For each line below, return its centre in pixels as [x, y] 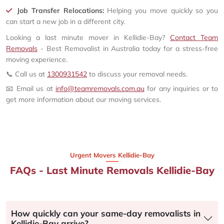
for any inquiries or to [181, 88]
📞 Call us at [26, 74]
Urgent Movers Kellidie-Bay [112, 155]
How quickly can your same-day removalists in [106, 213]
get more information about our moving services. [83, 99]
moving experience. [37, 59]
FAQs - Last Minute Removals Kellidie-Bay [112, 170]
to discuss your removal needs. [137, 74]
